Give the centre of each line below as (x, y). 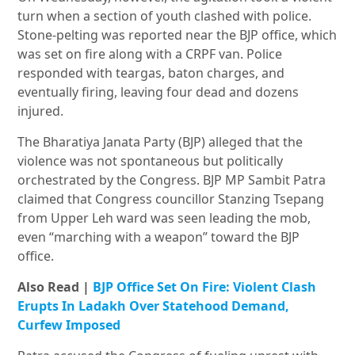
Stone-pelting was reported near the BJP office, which (177, 35)
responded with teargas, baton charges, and (151, 73)
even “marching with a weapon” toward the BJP (159, 237)
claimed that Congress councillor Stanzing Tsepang (171, 199)
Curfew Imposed (69, 325)
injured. (41, 111)
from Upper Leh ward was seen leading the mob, (164, 218)
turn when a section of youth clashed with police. (165, 16)
